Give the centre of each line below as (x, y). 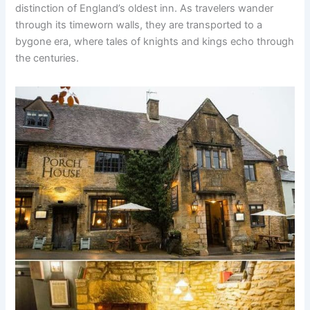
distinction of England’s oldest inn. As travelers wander (145, 8)
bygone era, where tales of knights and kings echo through (155, 41)
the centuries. (47, 58)
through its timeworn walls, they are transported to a (139, 25)
